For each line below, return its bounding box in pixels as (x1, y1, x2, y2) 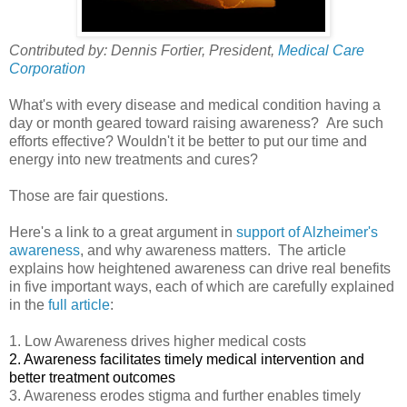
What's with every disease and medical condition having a (9, 96, 381, 113)
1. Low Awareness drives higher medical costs (9, 333, 306, 349)
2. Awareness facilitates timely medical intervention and (9, 351, 364, 367)
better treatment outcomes (9, 369, 175, 385)
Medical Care (278, 42, 364, 58)
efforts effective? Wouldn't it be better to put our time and (9, 133, 367, 149)
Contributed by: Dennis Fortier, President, (9, 42, 278, 58)
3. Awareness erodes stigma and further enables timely (9, 387, 361, 403)
